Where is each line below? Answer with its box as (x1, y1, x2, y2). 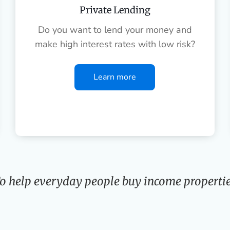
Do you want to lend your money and (37, 23, 192, 36)
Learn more (93, 71, 137, 83)
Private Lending (79, 4, 150, 16)
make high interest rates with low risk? (34, 37, 195, 50)
